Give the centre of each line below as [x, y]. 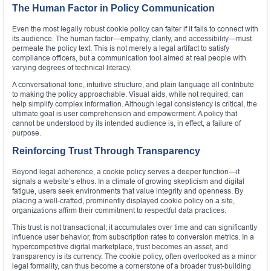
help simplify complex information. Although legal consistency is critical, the [135, 104]
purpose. [27, 133]
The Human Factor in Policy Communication [113, 8]
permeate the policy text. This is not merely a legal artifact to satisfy [121, 48]
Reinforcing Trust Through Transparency [106, 151]
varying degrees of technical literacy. [72, 68]
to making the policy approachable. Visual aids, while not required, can [128, 94]
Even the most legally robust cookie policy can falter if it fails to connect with [135, 29]
